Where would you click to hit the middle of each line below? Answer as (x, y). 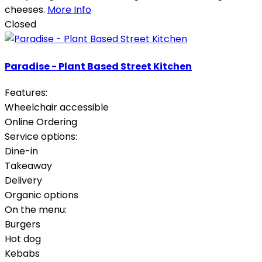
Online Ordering (41, 122)
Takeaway (28, 166)
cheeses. (26, 10)
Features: (26, 92)
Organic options (42, 195)
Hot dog (23, 239)
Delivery (23, 180)
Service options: (41, 136)
